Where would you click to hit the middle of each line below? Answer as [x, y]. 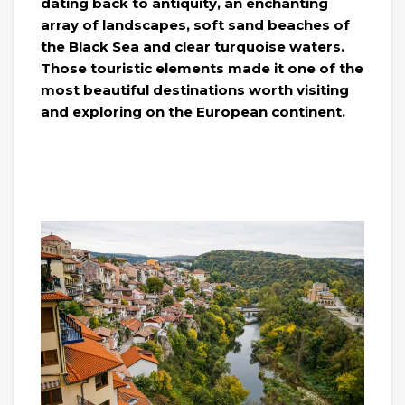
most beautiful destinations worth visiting [195, 89]
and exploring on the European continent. [193, 111]
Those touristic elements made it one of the [202, 68]
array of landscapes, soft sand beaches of [195, 24]
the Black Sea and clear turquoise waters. [193, 46]
